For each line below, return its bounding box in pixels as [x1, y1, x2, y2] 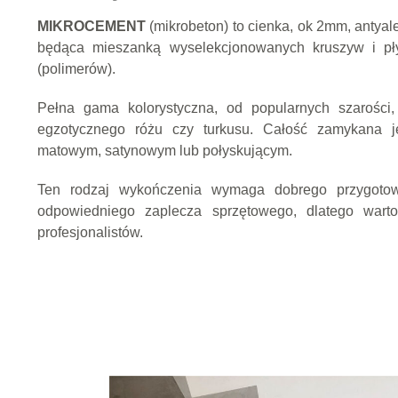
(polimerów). [37, 61, 115, 77]
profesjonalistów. [37, 225, 143, 241]
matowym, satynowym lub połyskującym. [37, 143, 292, 159]
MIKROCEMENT [37, 19, 150, 35]
